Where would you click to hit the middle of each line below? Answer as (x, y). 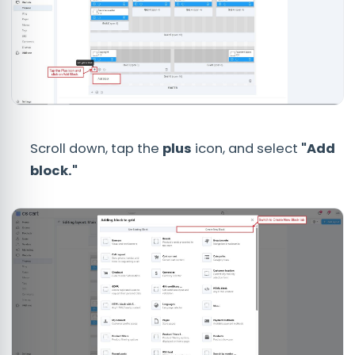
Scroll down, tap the (96, 148)
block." (54, 170)
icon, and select (246, 148)
